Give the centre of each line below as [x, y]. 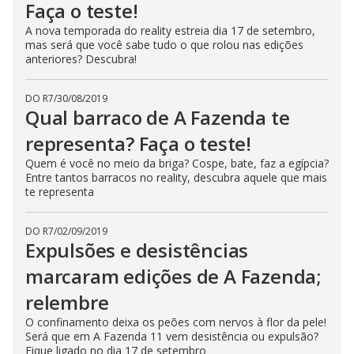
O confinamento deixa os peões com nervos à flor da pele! [176, 322]
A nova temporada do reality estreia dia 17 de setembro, [170, 30]
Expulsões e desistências [137, 250]
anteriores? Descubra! [81, 59]
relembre [67, 302]
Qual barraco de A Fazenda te [158, 117]
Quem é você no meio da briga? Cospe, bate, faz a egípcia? [177, 163]
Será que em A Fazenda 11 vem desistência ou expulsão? [172, 336]
